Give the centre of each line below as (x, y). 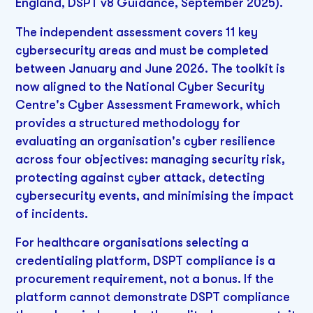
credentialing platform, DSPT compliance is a (146, 261)
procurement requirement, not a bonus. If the (145, 279)
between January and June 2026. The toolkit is (151, 68)
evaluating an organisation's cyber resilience (146, 141)
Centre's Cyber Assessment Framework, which (148, 104)
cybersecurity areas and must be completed (142, 50)
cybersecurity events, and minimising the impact (155, 195)
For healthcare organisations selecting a (132, 243)
